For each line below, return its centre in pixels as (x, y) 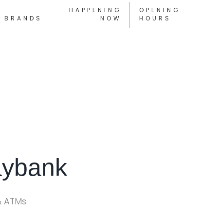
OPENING (160, 10)
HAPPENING (96, 10)
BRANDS (23, 18)
